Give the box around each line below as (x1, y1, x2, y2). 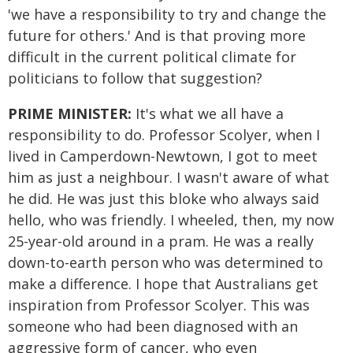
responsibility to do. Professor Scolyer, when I (8, 125, 320, 144)
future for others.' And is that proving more (8, 26, 306, 45)
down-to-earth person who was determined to (8, 253, 323, 272)
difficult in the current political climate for (8, 47, 296, 66)
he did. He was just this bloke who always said (8, 189, 319, 208)
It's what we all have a (136, 104, 284, 123)
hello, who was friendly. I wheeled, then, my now (8, 210, 334, 229)
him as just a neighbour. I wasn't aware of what (8, 168, 329, 187)
